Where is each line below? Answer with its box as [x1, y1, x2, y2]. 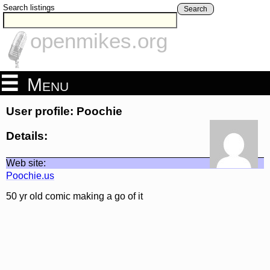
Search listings [3, 3, 55, 12]
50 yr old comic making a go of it [6, 190, 143, 201]
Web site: [6, 157, 46, 168]
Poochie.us [6, 170, 54, 181]
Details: [6, 129, 48, 142]
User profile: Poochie [6, 105, 122, 118]
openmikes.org [30, 29, 168, 53]
